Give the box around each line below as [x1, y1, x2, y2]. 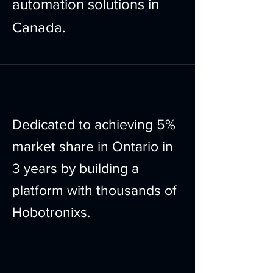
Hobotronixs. [12, 205, 90, 219]
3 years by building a [12, 161, 139, 175]
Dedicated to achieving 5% [12, 117, 175, 132]
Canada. [12, 19, 66, 35]
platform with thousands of [12, 183, 177, 197]
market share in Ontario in [12, 139, 173, 154]
